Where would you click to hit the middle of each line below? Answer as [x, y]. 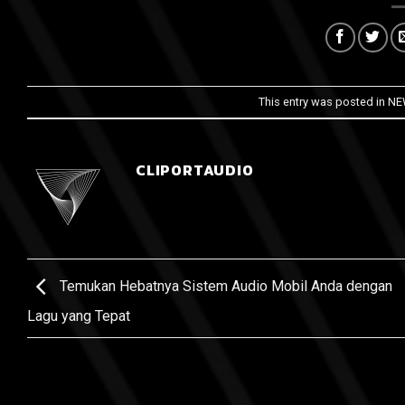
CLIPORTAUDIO [195, 170]
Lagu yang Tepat [79, 316]
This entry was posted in [323, 101]
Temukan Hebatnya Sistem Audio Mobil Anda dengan [224, 286]
